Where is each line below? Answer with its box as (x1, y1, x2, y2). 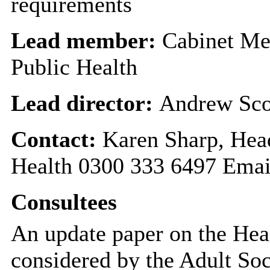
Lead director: (10, 90, 159, 116)
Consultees (10, 189, 117, 215)
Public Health (10, 54, 137, 80)
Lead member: (10, 27, 162, 53)
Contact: (10, 126, 102, 152)
